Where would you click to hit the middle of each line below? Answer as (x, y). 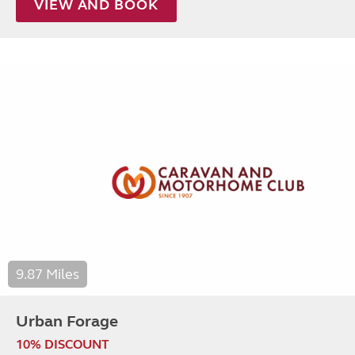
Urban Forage (67, 321)
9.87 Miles (48, 274)
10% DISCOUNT (63, 344)
